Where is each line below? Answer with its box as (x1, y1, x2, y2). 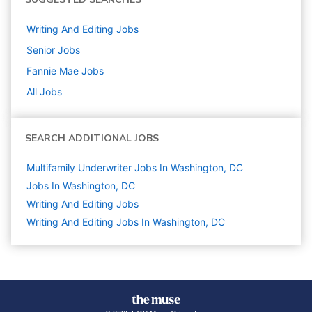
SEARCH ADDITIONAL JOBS (25, 132, 159, 145)
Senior (26, 44, 55, 56)
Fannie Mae (26, 65, 79, 77)
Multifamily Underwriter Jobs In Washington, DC (26, 162, 243, 173)
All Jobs (26, 86, 62, 97)
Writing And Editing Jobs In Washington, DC (26, 216, 225, 228)
